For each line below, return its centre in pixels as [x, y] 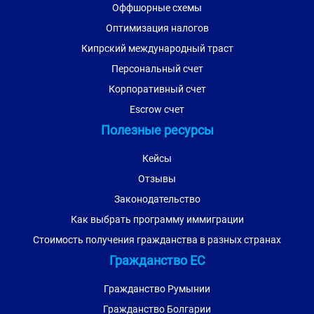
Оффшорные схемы [157, 8]
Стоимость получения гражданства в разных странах [157, 240]
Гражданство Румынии [157, 289]
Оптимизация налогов [157, 28]
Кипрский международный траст [157, 48]
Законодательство [157, 199]
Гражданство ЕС [157, 260]
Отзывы [157, 179]
